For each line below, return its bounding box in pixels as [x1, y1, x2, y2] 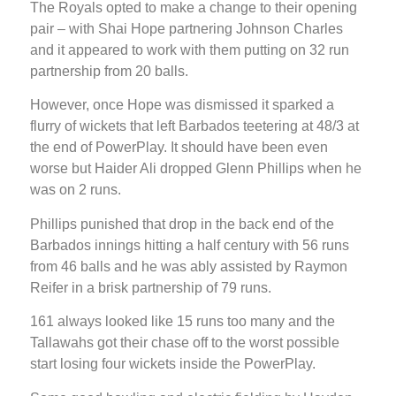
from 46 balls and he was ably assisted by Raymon [30, 258, 347, 274]
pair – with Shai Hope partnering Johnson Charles [30, 21, 343, 37]
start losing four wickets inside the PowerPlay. [30, 356, 316, 372]
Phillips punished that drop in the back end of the [30, 216, 334, 232]
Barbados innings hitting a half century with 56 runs [30, 237, 349, 253]
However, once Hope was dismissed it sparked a [30, 97, 334, 113]
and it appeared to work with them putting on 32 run [30, 42, 349, 58]
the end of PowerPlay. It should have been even [30, 140, 328, 156]
